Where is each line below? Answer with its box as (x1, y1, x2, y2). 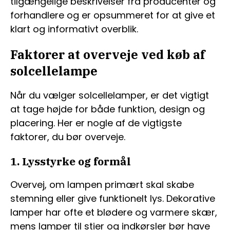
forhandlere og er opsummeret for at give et (10, 9, 215, 22)
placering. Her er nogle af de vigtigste (10, 116, 182, 129)
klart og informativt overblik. (10, 23, 138, 35)
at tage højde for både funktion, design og (10, 102, 205, 116)
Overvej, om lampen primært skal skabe (10, 178, 194, 191)
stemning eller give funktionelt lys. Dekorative (10, 191, 215, 205)
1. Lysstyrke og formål (10, 154, 131, 168)
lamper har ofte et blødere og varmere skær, (10, 205, 217, 219)
